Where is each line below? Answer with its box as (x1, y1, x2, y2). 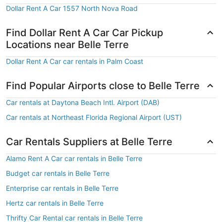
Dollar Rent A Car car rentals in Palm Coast (6, 57, 143, 65)
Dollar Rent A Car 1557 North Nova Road (6, 4, 138, 12)
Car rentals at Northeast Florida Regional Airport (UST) (6, 113, 182, 121)
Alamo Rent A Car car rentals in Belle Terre (6, 154, 142, 163)
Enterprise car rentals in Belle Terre (6, 184, 118, 192)
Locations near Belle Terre (6, 39, 129, 51)
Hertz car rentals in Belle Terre (6, 199, 104, 207)
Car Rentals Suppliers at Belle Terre (6, 136, 172, 148)
